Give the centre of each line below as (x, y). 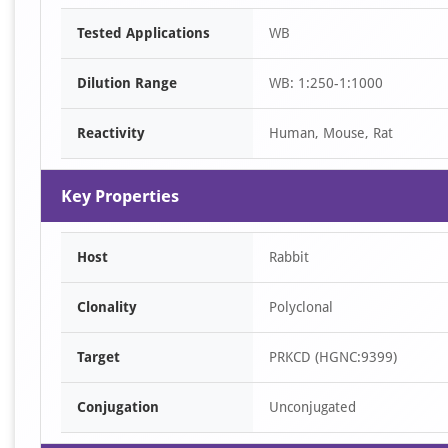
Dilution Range (127, 83)
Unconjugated (312, 407)
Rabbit (289, 257)
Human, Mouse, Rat (331, 133)
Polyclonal (301, 307)
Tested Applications (143, 33)
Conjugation (118, 407)
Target (98, 357)
